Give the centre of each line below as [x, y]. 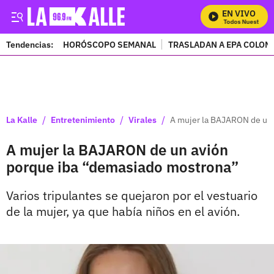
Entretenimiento [83, 120]
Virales [143, 120]
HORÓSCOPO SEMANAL [109, 44]
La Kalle [22, 120]
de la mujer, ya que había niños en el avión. [123, 211]
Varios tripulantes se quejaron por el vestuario [132, 195]
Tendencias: [30, 44]
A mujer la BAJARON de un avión [117, 150]
